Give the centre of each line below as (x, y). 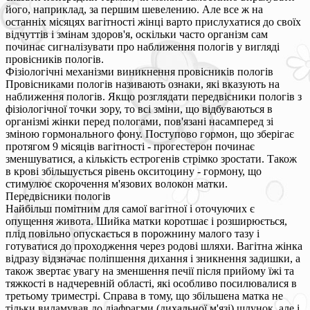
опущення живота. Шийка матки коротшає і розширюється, (146, 221)
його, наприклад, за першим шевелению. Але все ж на (134, 9)
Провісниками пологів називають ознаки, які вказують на (143, 84)
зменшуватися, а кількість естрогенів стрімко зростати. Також (151, 158)
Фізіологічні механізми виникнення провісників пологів (139, 71)
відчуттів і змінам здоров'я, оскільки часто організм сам (137, 34)
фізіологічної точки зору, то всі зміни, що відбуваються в (139, 109)
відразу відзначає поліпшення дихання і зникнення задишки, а (153, 258)
